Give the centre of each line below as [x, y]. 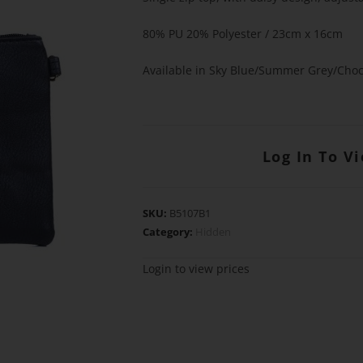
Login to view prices [196, 269]
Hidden [213, 232]
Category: [169, 232]
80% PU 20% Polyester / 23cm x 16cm [242, 34]
